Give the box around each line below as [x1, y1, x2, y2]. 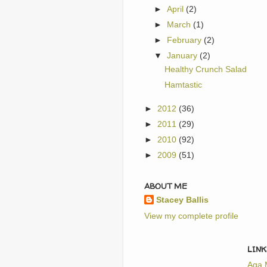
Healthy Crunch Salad [164, 65, 247, 74]
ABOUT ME [144, 180, 187, 191]
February [167, 36, 204, 45]
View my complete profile [144, 212, 238, 221]
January [167, 51, 200, 61]
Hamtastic [164, 80, 202, 90]
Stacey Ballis [156, 195, 209, 205]
